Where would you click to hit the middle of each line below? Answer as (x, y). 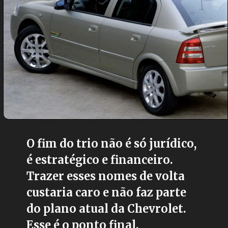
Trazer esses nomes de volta (106, 176)
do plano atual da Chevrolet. (107, 209)
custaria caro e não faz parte (107, 192)
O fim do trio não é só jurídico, (112, 144)
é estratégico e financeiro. (100, 160)
